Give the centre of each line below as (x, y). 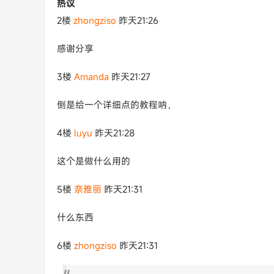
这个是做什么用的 (94, 161)
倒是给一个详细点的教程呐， (117, 105)
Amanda (91, 76)
